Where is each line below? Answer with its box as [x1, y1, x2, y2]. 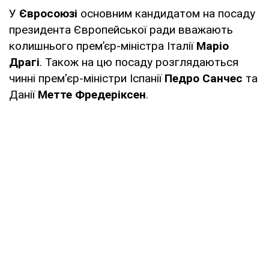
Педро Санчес [165, 71, 243, 85]
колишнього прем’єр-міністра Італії [9, 38, 193, 53]
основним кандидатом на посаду [80, 6, 255, 20]
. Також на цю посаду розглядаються [40, 55, 238, 69]
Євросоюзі [16, 6, 80, 20]
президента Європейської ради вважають [9, 22, 233, 37]
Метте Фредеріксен [38, 87, 146, 101]
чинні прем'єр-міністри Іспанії [9, 71, 165, 85]
